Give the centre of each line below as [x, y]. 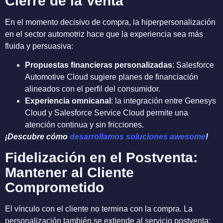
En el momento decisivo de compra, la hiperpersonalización [110, 22]
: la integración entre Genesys [164, 101]
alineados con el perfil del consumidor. [93, 89]
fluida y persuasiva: [39, 46]
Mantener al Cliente [69, 172]
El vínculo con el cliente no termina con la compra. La [99, 209]
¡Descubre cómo [37, 137]
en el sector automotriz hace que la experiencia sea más [104, 34]
